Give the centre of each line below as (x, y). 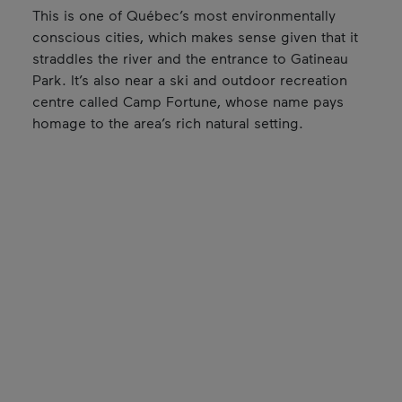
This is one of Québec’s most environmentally (184, 14)
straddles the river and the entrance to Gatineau (190, 57)
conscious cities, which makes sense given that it (195, 36)
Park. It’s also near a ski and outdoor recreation (189, 79)
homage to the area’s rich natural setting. (167, 122)
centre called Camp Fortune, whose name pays (188, 100)
